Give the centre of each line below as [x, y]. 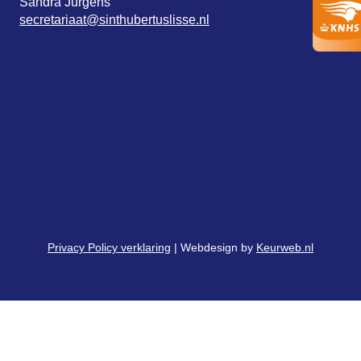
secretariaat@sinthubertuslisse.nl [114, 20]
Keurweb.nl [285, 247]
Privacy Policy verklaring [109, 247]
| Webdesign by [214, 247]
